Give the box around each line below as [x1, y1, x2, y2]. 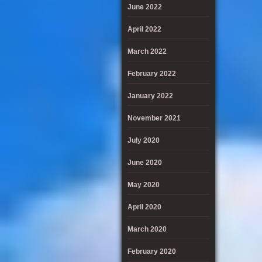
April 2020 [127, 203, 161, 211]
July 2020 [127, 136, 160, 144]
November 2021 [127, 114, 181, 122]
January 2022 [127, 92, 173, 100]
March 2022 [127, 47, 167, 56]
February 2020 [127, 247, 176, 256]
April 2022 [127, 25, 161, 33]
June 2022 [127, 3, 162, 11]
